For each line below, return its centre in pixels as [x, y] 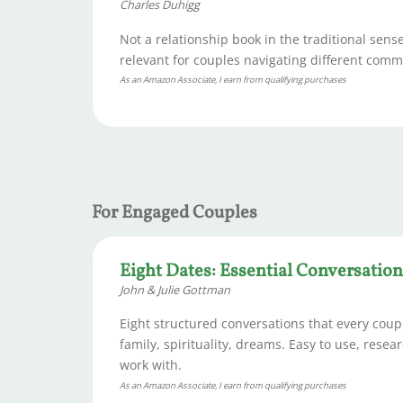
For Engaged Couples [175, 214]
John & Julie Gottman [175, 290]
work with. [151, 365]
